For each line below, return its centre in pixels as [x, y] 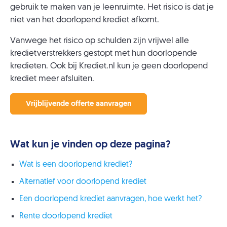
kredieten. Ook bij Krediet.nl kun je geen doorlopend [109, 66]
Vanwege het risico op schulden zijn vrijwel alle [100, 41]
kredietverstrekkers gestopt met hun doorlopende [104, 53]
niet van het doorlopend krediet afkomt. [85, 20]
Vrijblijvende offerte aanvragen [79, 104]
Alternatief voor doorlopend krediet [83, 182]
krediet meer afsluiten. [52, 79]
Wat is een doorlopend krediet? [75, 165]
